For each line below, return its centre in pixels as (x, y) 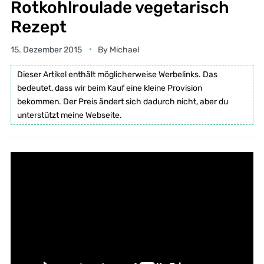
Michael (124, 49)
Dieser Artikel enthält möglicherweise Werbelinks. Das (117, 74)
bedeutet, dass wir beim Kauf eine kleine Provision (109, 88)
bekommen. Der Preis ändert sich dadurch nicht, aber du (122, 101)
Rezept (38, 27)
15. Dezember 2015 (46, 49)
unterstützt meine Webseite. (69, 115)
